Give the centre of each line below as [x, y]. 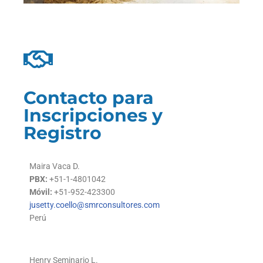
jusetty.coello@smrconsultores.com [95, 205]
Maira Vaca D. [55, 166]
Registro [63, 133]
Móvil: [41, 192]
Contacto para [89, 98]
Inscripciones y [93, 116]
